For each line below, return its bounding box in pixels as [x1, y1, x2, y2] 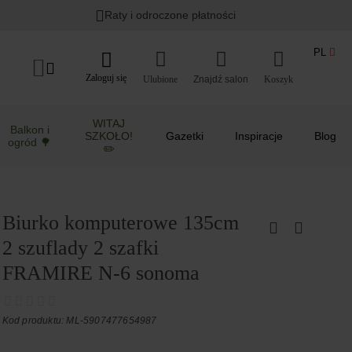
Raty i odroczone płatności [104, 9, 236, 21]
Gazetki [166, 130, 203, 142]
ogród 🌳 [8, 136, 52, 148]
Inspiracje [235, 130, 283, 142]
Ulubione [143, 73, 178, 85]
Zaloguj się [86, 71, 126, 83]
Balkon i [9, 123, 49, 136]
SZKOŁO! [85, 130, 134, 142]
